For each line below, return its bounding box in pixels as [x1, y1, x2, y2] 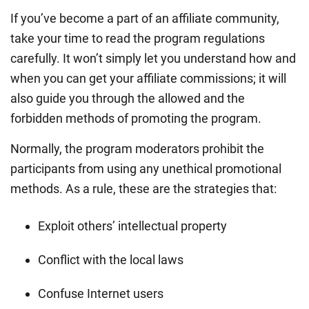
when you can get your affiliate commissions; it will [10, 70, 286, 86]
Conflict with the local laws [38, 252, 183, 267]
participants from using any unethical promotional [10, 161, 281, 176]
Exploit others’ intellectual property [38, 218, 227, 233]
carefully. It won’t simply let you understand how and [10, 50, 296, 66]
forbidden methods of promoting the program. [10, 110, 261, 126]
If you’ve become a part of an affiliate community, [10, 10, 279, 26]
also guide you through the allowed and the [10, 90, 245, 106]
